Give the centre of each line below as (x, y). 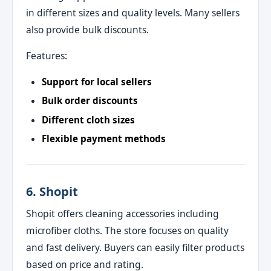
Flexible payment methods (103, 138)
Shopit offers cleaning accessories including (123, 213)
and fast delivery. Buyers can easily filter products (135, 247)
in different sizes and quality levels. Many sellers (133, 12)
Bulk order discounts (90, 101)
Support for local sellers (96, 81)
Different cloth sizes (88, 119)
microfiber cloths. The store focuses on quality (128, 230)
